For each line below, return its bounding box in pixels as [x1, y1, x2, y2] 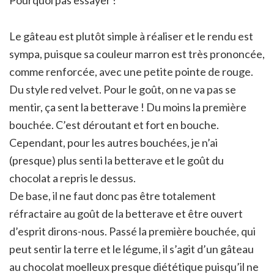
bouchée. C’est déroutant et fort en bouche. [9, 117, 219, 131]
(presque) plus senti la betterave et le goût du [9, 153, 224, 167]
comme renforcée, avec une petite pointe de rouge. [9, 64, 253, 78]
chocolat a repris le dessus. [9, 171, 136, 185]
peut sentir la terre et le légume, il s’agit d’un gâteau [9, 242, 254, 256]
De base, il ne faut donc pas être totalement [9, 188, 216, 202]
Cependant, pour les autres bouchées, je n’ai [9, 135, 218, 149]
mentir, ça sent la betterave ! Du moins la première [9, 100, 246, 114]
